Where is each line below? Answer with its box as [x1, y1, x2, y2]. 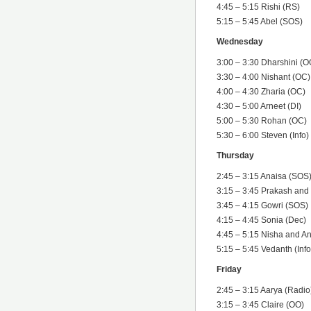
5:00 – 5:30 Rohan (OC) [217, 115, 307, 126]
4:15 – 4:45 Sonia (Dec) [217, 215, 306, 225]
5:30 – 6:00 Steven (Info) [217, 130, 309, 140]
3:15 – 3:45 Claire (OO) [217, 299, 304, 310]
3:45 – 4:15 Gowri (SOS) [217, 200, 308, 210]
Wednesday [217, 37, 263, 47]
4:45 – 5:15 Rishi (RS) [217, 1, 300, 12]
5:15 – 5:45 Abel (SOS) [217, 16, 303, 26]
